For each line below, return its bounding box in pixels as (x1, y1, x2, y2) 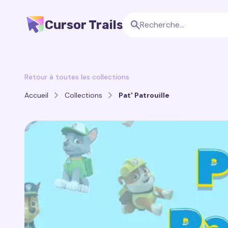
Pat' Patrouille (119, 91, 169, 100)
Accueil (24, 91, 48, 100)
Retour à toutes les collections (24, 72, 129, 81)
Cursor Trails (45, 18, 123, 32)
